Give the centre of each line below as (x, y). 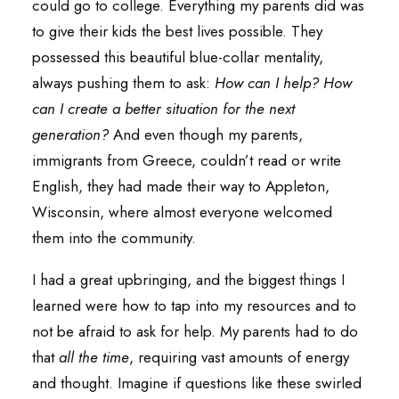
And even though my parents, (208, 134)
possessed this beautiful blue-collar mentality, (178, 57)
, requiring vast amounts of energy (239, 357)
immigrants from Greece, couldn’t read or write (187, 160)
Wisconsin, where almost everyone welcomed (182, 212)
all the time (94, 357)
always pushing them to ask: (123, 83)
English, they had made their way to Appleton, (181, 186)
